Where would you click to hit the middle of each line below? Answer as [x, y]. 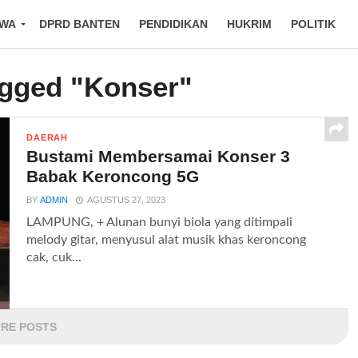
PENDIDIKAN [173, 24]
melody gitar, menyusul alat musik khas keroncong [167, 240]
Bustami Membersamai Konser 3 [159, 156]
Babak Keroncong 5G [113, 176]
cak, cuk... [54, 257]
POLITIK [313, 24]
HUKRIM [249, 24]
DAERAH [47, 137]
